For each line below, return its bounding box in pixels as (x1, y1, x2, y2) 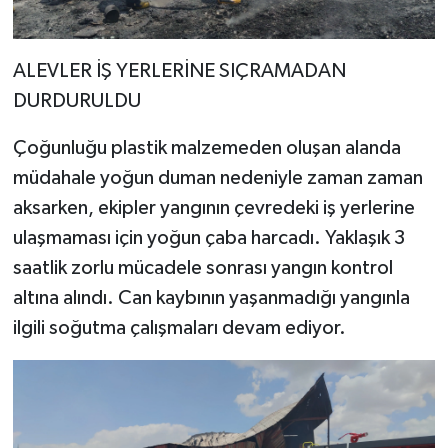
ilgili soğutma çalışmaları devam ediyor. (12, 318, 346, 339)
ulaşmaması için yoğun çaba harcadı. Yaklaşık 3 (12, 228, 405, 249)
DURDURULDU (12, 91, 141, 112)
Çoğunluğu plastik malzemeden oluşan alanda (12, 138, 401, 159)
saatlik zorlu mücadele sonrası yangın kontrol (12, 258, 393, 279)
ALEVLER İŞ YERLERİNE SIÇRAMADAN (12, 61, 346, 82)
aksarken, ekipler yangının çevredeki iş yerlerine (12, 198, 415, 219)
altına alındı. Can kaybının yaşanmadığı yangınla (12, 288, 410, 309)
